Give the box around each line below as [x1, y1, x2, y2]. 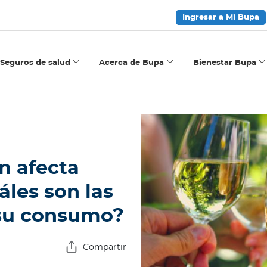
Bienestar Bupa [193, 58, 256, 67]
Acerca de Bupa [99, 58, 164, 67]
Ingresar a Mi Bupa [182, 14, 259, 21]
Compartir [83, 243, 126, 252]
